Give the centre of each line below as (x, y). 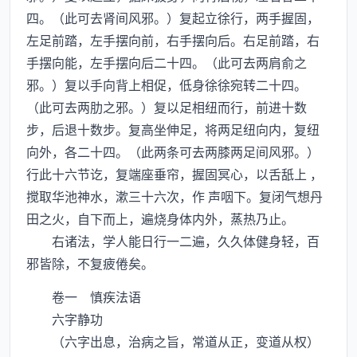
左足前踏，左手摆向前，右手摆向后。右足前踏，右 (173, 40)
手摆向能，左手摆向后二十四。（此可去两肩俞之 (167, 62)
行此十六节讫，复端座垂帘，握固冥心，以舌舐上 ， (175, 174)
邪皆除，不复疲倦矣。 (90, 263)
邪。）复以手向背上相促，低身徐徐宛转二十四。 (167, 84)
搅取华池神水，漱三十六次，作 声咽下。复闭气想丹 (175, 196)
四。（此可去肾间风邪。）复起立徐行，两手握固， (173, 18)
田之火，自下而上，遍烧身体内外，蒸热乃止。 (160, 218)
